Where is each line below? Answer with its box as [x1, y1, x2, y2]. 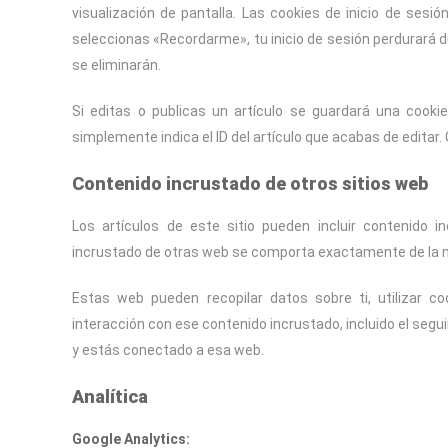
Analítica [72, 386, 148, 407]
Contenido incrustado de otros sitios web [72, 173, 428, 194]
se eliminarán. [72, 57, 161, 73]
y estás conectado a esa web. [72, 342, 264, 358]
